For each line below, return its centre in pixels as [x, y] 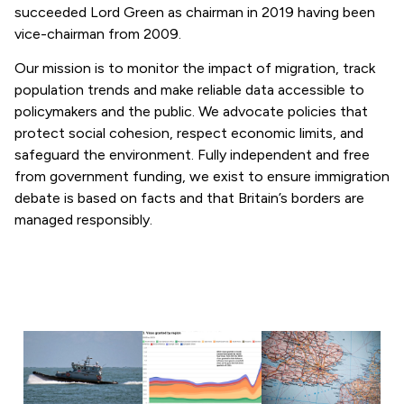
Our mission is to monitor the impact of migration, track [195, 69]
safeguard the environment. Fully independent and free [192, 155]
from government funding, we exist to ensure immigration [202, 177]
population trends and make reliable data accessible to [189, 90]
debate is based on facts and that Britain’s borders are [189, 198]
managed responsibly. [83, 220]
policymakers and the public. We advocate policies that [191, 112]
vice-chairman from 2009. [98, 33]
